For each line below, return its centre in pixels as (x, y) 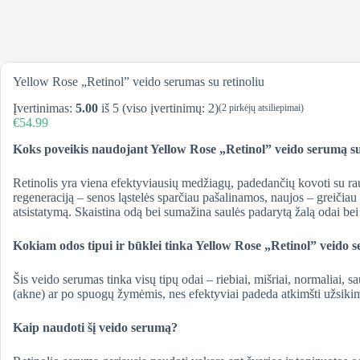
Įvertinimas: (44, 108)
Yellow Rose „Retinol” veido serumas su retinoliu (139, 81)
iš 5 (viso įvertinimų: (153, 108)
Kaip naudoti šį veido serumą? (95, 327)
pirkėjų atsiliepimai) (265, 108)
